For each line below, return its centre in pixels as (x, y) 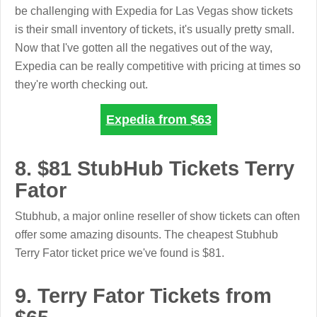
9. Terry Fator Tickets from (143, 296)
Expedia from (148, 119)
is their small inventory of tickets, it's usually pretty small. (155, 29)
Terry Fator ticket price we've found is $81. (120, 253)
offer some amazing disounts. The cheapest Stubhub (146, 235)
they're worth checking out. (81, 84)
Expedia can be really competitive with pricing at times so (158, 65)
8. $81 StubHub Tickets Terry (155, 169)
